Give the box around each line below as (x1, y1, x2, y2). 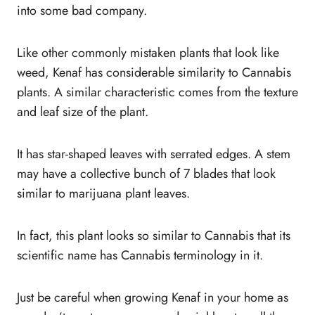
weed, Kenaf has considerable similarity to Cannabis (17, 63, 291, 82)
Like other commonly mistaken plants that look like (17, 44, 279, 63)
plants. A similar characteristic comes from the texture (17, 83, 298, 102)
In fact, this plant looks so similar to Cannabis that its (17, 226, 290, 245)
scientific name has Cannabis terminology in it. (17, 246, 263, 265)
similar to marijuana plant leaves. (17, 184, 190, 203)
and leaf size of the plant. (17, 103, 148, 122)
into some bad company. (17, 1, 147, 20)
